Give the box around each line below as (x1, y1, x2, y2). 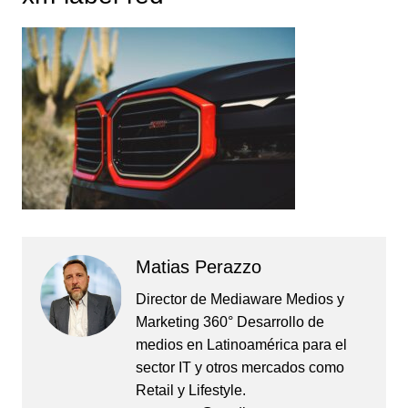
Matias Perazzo (135, 257, 261, 278)
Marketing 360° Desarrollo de (135, 314, 324, 331)
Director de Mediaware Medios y (135, 291, 344, 308)
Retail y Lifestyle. (135, 382, 246, 399)
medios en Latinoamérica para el (135, 337, 347, 353)
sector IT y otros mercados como (135, 360, 344, 376)
